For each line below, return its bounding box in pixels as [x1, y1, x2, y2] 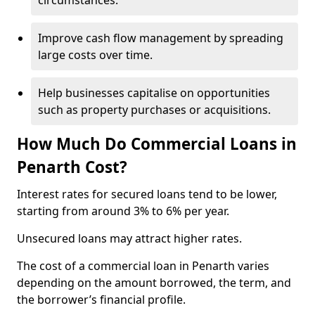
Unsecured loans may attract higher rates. [17, 231, 245, 246]
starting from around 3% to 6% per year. [17, 203, 229, 219]
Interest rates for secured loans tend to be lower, [17, 186, 277, 202]
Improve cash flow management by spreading [38, 30, 283, 46]
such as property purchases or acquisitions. [38, 102, 271, 117]
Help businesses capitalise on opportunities [38, 85, 270, 101]
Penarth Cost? [17, 156, 127, 178]
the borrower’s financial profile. [17, 292, 188, 307]
